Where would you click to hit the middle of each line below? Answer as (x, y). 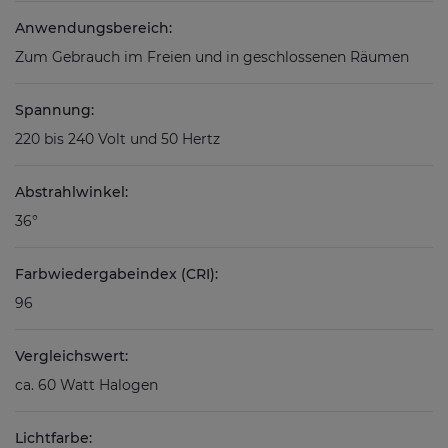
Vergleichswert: (71, 356)
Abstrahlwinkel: (71, 192)
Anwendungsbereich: (93, 28)
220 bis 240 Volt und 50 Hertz (117, 139)
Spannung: (54, 110)
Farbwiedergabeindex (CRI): (116, 274)
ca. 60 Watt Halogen (86, 385)
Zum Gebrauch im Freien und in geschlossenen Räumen (212, 57)
